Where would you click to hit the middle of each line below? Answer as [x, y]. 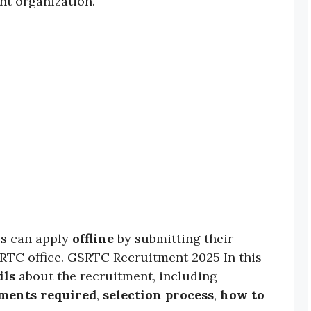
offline [93, 239]
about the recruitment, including [116, 276]
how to [242, 295]
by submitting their [174, 239]
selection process [158, 295]
